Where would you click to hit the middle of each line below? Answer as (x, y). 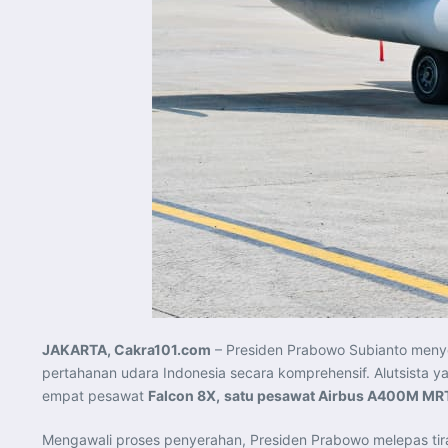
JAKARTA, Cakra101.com (126, 349)
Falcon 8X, (184, 395)
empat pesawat (95, 395)
